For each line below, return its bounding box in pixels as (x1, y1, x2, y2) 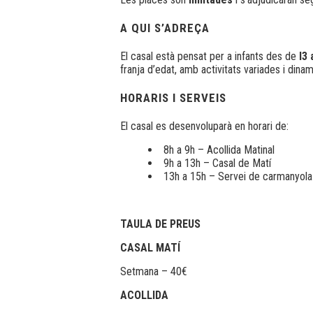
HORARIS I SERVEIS (120, 90, 230, 105)
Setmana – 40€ (120, 264, 187, 278)
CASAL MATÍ (120, 240, 180, 254)
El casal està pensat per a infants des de (120, 49, 299, 63)
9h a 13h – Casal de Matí (163, 156, 271, 170)
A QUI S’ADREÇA (120, 20, 210, 35)
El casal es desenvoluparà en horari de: (120, 119, 289, 133)
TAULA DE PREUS (120, 217, 201, 231)
